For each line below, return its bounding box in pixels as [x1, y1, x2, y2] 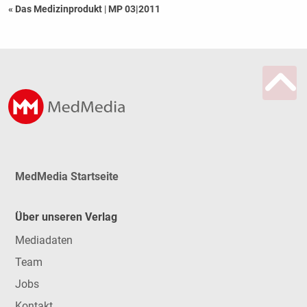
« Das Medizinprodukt [8, 3, 104, 15]
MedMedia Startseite [14, 170, 119, 184]
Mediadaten [14, 234, 73, 247]
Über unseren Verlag [14, 210, 117, 223]
